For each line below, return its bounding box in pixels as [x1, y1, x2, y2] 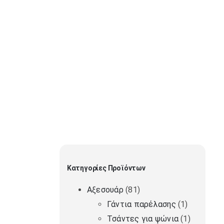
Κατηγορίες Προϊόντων [66, 164, 145, 172]
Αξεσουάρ [86, 185, 123, 195]
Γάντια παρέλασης [106, 199, 176, 209]
